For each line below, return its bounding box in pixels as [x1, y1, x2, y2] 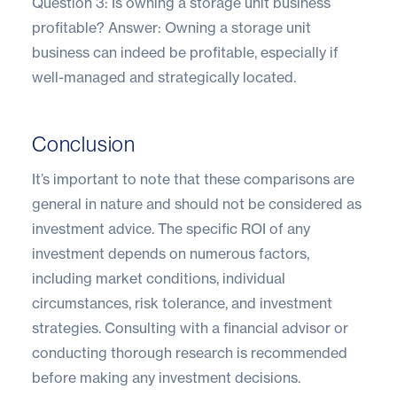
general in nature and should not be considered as [32, 194, 362, 213]
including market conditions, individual [32, 269, 285, 287]
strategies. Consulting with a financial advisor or [32, 318, 348, 337]
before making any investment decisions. [32, 368, 300, 386]
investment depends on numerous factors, [32, 244, 309, 262]
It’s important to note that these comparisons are [32, 169, 354, 188]
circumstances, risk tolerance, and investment [32, 293, 332, 312]
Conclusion [32, 131, 136, 156]
